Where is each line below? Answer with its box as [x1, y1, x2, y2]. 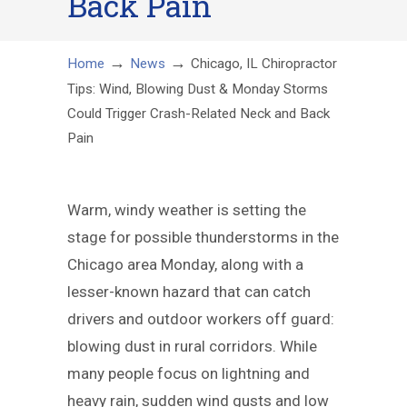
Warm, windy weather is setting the [67, 201, 306, 219]
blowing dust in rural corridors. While [67, 337, 317, 355]
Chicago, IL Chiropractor [191, 55, 337, 72]
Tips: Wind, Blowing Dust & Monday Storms [67, 81, 328, 97]
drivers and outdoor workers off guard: [67, 310, 334, 328]
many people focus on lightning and [67, 364, 310, 382]
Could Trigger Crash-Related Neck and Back [67, 105, 330, 122]
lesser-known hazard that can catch [67, 283, 311, 301]
